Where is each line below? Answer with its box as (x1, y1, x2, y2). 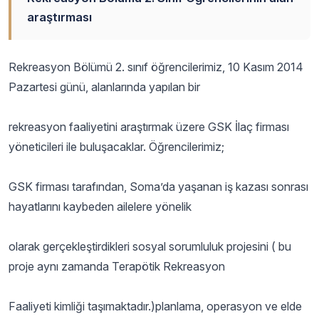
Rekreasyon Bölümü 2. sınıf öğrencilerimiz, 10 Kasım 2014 (9, 60, 303, 74)
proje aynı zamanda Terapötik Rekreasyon (9, 259, 228, 273)
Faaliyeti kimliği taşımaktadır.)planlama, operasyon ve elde (9, 299, 302, 313)
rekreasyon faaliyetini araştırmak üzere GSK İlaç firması (9, 120, 289, 134)
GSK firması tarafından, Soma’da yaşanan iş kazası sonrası (9, 179, 308, 194)
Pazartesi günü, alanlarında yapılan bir (9, 80, 200, 94)
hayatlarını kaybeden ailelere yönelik (9, 199, 194, 214)
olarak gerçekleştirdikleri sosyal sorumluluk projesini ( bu (9, 239, 291, 253)
